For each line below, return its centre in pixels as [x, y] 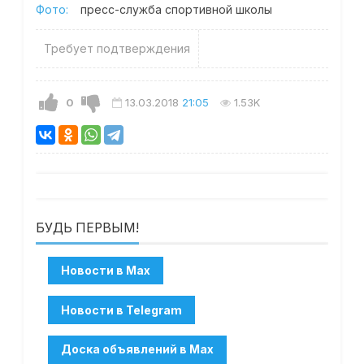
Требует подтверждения [117, 49]
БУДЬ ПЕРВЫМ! [87, 228]
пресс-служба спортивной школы [176, 10]
